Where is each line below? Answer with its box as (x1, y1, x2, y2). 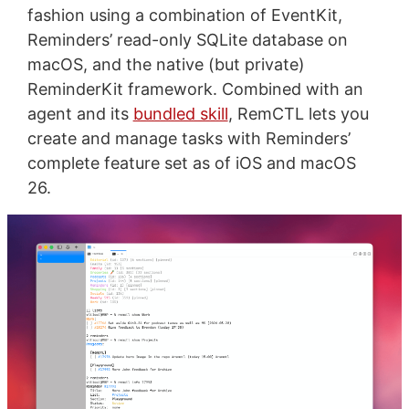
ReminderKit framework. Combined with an (26, 79, 363, 99)
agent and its (26, 103, 133, 123)
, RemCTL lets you (227, 103, 369, 123)
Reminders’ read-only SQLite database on (26, 29, 348, 49)
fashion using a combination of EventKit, (26, 5, 342, 25)
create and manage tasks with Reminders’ (26, 128, 351, 148)
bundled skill (132, 103, 228, 123)
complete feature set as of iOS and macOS (26, 152, 356, 173)
